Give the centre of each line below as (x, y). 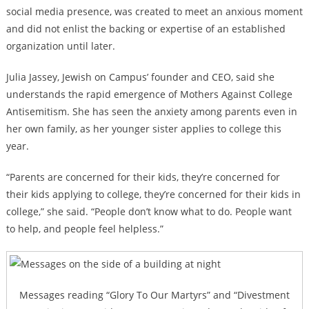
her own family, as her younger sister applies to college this (143, 129)
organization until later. (60, 46)
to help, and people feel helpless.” (84, 229)
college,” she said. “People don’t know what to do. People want (149, 212)
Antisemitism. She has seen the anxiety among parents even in (151, 112)
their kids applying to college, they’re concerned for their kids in (153, 195)
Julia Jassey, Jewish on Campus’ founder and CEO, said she (140, 77)
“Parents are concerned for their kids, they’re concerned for (143, 177)
